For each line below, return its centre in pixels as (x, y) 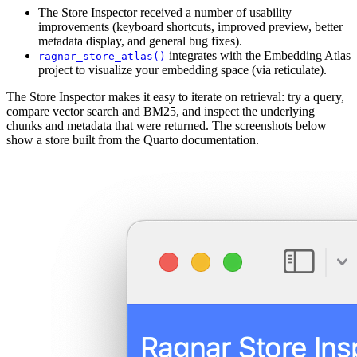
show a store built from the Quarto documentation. (133, 139)
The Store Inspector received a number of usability (165, 12)
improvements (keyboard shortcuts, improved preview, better (190, 26)
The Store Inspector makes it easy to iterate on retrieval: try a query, (175, 96)
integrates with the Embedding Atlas (258, 55)
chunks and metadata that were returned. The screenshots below (167, 125)
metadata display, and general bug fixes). (140, 41)
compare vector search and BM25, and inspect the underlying (161, 111)
